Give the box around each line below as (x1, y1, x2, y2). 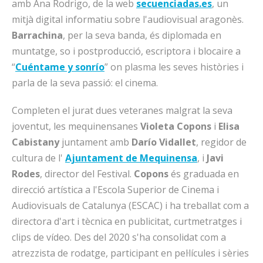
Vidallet (159, 136, 196, 149)
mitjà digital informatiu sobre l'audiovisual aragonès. (12, 13, 244, 26)
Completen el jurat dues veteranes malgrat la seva (12, 104, 232, 117)
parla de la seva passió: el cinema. (12, 76, 158, 89)
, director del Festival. (40, 167, 134, 180)
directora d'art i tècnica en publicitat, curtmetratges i (12, 215, 242, 228)
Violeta (140, 120, 174, 133)
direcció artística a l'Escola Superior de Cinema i (12, 183, 219, 196)
